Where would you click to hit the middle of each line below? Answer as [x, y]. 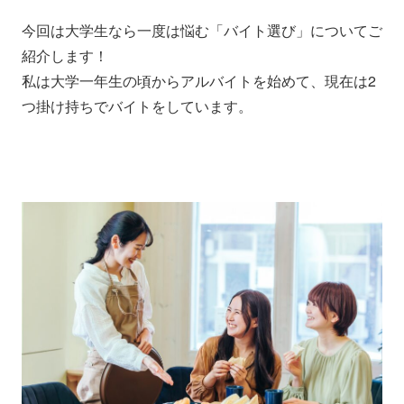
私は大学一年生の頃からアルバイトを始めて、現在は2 [199, 80]
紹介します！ [65, 55]
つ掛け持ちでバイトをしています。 [137, 106]
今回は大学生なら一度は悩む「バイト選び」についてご [202, 30]
